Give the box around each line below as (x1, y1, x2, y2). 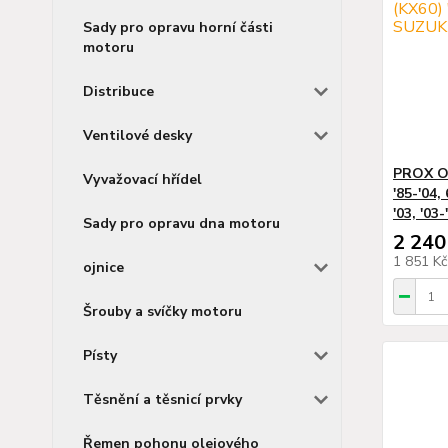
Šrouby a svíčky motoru (83, 301, 242, 321)
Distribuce (83, 81, 154, 101)
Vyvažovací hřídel (83, 169, 202, 189)
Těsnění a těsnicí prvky (83, 389, 242, 409)
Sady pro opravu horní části (83, 17, 273, 37)
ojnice (83, 257, 124, 277)
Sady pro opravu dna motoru (83, 213, 280, 233)
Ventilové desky (83, 125, 192, 145)
